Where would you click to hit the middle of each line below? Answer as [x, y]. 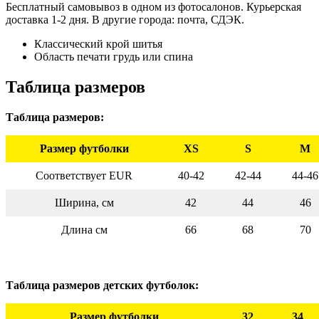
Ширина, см [84, 202]
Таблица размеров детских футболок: [102, 285]
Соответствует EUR [84, 175]
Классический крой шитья [98, 43]
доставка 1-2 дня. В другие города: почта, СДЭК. [125, 19]
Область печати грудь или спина [114, 56]
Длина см [84, 229]
